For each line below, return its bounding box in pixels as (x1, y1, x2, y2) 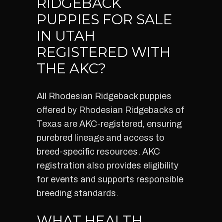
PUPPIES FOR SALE (37, 11, 172, 28)
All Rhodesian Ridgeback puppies (37, 91, 171, 101)
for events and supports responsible (37, 174, 183, 184)
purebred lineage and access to (37, 133, 165, 143)
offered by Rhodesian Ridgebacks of (37, 105, 184, 115)
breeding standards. (37, 188, 118, 198)
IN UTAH (37, 27, 95, 44)
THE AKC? (37, 60, 106, 77)
